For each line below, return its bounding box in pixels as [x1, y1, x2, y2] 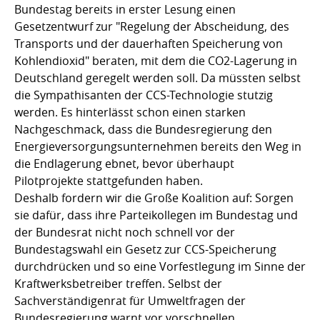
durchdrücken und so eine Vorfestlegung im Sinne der [14, 258, 306, 274]
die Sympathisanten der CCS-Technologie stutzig [14, 86, 273, 103]
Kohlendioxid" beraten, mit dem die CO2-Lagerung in [14, 52, 297, 69]
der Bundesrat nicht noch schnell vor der [14, 224, 235, 240]
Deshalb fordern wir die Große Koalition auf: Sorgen [14, 189, 294, 206]
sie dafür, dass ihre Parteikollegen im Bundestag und [14, 206, 298, 223]
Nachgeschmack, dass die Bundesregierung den [14, 121, 272, 137]
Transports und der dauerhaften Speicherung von [14, 35, 283, 51]
